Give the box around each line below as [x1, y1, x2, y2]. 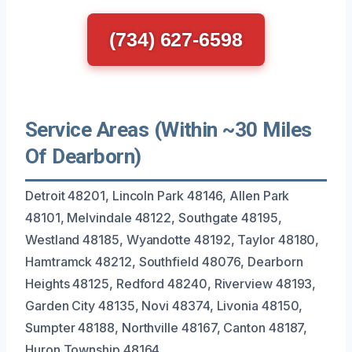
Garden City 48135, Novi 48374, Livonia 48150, [25, 297, 303, 313]
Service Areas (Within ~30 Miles [25, 117, 312, 141]
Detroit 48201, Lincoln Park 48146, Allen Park [25, 187, 290, 203]
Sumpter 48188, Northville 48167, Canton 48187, [25, 319, 308, 335]
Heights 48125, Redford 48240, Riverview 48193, [25, 275, 317, 291]
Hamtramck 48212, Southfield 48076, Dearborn [25, 253, 303, 269]
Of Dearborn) [25, 144, 141, 168]
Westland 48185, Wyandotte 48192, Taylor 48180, [25, 231, 320, 247]
